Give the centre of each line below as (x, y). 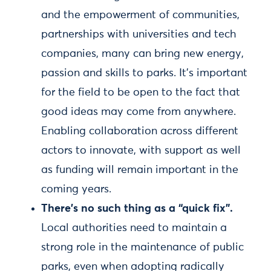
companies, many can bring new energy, (142, 54)
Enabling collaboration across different (140, 131)
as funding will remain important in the (140, 170)
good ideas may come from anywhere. (139, 112)
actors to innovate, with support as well (141, 151)
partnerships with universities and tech (139, 34)
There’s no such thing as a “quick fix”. (137, 209)
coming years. (76, 189)
